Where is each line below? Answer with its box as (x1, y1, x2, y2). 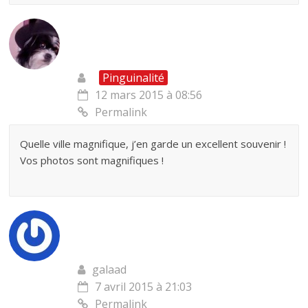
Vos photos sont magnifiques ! (20, 153, 164, 168)
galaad (92, 262, 127, 278)
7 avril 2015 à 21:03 (95, 279, 192, 295)
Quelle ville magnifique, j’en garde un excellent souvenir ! (20, 137, 287, 151)
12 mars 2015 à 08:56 (95, 87, 203, 103)
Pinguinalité (102, 70, 165, 86)
